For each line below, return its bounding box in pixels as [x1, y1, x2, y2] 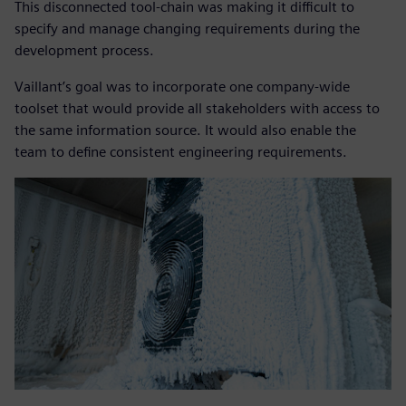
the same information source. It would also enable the [14, 121, 356, 140]
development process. [14, 42, 154, 60]
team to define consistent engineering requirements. [14, 143, 347, 161]
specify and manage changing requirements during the [14, 20, 360, 38]
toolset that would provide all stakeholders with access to [14, 100, 380, 118]
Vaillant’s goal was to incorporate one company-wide [14, 78, 350, 96]
